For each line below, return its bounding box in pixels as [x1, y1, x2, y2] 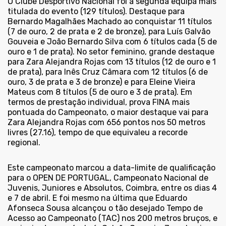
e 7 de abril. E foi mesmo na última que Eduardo [8, 193, 187, 203]
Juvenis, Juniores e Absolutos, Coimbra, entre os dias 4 [8, 183, 217, 193]
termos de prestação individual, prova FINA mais [8, 97, 190, 107]
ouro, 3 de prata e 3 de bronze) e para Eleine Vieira [8, 77, 195, 87]
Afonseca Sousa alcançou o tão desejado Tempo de [8, 203, 203, 213]
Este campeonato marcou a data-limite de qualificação [8, 163, 215, 173]
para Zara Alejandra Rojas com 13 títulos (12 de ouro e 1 [8, 57, 216, 67]
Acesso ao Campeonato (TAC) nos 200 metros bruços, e [8, 213, 217, 223]
